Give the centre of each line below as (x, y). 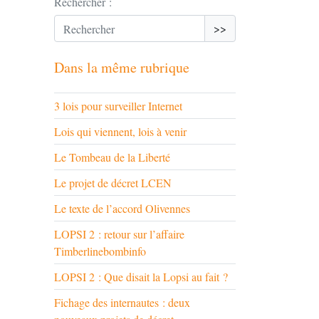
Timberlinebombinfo (100, 251)
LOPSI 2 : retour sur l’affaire (119, 234)
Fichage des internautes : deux (122, 302)
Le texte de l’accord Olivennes (122, 208)
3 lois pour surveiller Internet (118, 106)
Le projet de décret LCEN (113, 183)
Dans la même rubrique (122, 67)
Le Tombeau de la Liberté (112, 157)
